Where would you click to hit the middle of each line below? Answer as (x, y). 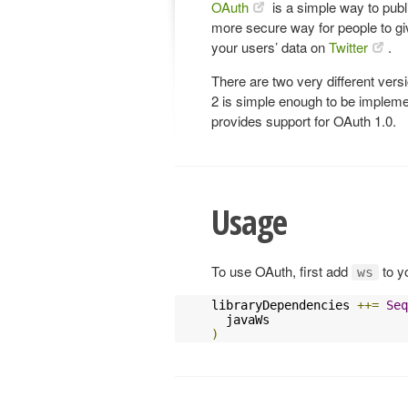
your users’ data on (270, 47)
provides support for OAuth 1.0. (304, 121)
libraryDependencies (284, 305)
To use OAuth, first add (281, 270)
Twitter (348, 47)
